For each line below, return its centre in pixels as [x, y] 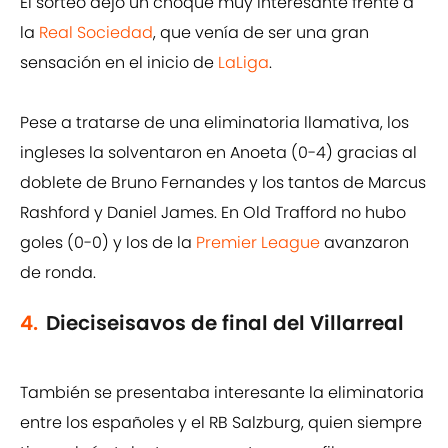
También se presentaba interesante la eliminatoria [222, 393]
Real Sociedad [96, 33]
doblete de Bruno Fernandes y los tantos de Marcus [223, 183]
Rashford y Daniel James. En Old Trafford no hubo [213, 213]
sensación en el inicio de [119, 63]
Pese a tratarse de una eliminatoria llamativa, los [214, 123]
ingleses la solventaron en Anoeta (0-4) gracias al [218, 153]
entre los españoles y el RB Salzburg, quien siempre [221, 423]
